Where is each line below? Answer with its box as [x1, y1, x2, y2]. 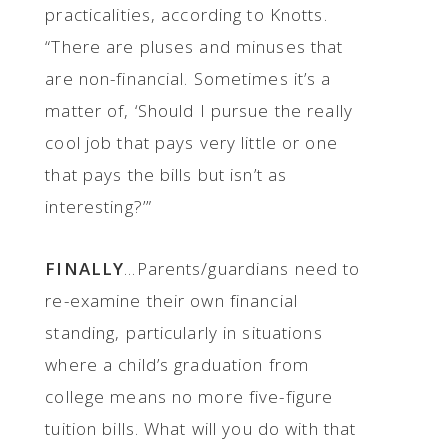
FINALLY [45, 257, 125, 280]
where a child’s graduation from [45, 353, 310, 376]
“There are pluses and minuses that [45, 35, 344, 58]
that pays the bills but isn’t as [45, 163, 288, 186]
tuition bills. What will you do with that [45, 417, 357, 440]
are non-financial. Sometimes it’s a [45, 67, 332, 90]
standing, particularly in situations [45, 321, 323, 344]
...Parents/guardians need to [124, 257, 361, 280]
